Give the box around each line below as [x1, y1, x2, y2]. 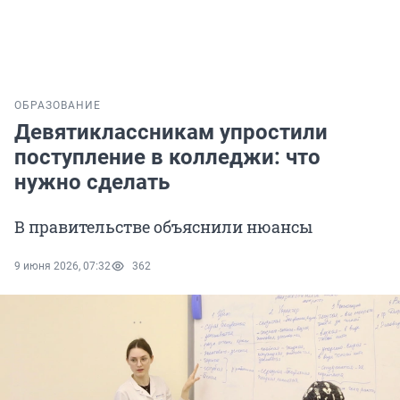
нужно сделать [14, 170, 170, 196]
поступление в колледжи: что [14, 145, 321, 171]
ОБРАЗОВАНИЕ [14, 99, 101, 112]
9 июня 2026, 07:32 [14, 260, 111, 273]
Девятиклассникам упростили [14, 120, 328, 146]
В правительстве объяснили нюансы [14, 216, 312, 238]
